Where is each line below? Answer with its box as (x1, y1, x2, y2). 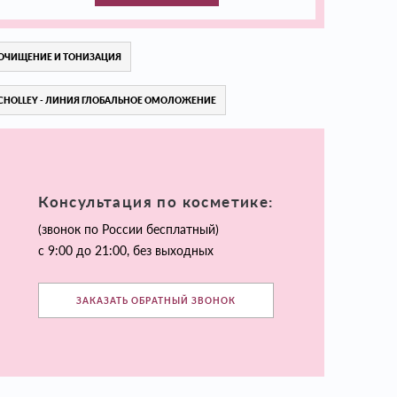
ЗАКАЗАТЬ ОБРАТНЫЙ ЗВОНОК (76, 294, 236, 306)
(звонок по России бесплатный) (38, 221, 220, 237)
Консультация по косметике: (38, 191, 274, 211)
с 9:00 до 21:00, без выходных (38, 242, 214, 258)
